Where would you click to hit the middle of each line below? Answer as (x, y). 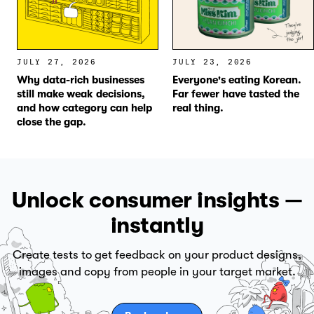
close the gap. (52, 122)
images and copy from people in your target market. (157, 271)
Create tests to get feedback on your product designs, (157, 254)
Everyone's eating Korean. (237, 80)
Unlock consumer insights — (157, 200)
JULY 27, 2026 (57, 62)
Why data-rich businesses (81, 80)
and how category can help (84, 108)
